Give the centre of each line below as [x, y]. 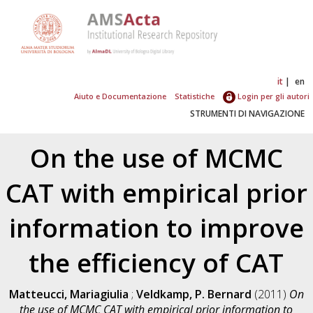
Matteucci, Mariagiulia [68, 294]
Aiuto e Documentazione [121, 96]
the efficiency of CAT [156, 262]
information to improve [156, 227]
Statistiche [194, 96]
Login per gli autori [272, 96]
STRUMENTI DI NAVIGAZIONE [247, 113]
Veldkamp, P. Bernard [194, 294]
